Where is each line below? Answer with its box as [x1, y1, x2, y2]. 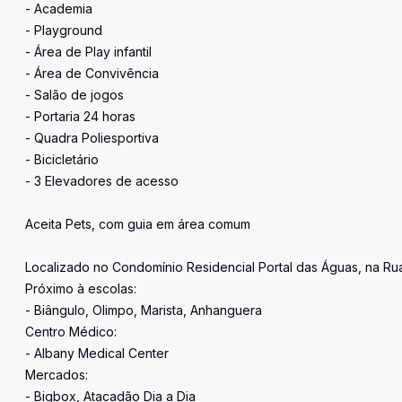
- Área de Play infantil [25, 44, 152, 59]
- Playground [25, 22, 102, 38]
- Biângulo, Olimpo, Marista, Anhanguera [25, 302, 262, 318]
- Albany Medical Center [25, 345, 169, 361]
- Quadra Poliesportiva [25, 130, 159, 145]
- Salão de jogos [25, 87, 124, 102]
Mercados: [25, 367, 88, 382]
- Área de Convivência [25, 66, 159, 81]
